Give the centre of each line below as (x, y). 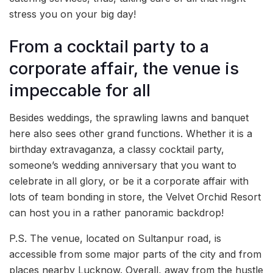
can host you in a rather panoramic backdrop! (116, 213)
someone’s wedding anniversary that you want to (123, 165)
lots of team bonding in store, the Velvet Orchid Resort (135, 197)
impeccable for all (80, 90)
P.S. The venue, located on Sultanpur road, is (115, 239)
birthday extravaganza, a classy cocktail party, (117, 150)
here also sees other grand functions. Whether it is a (131, 134)
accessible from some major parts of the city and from (135, 254)
